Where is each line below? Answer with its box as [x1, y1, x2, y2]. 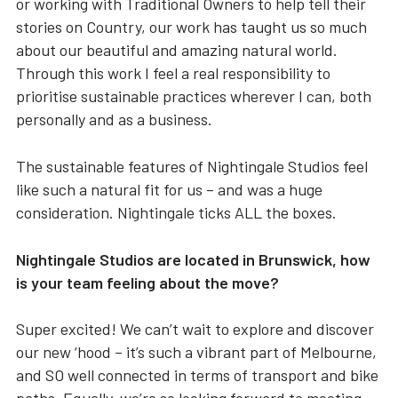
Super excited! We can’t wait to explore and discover [15, 319, 374, 338]
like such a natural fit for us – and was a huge [15, 179, 322, 199]
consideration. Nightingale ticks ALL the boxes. [15, 203, 340, 222]
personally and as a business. [15, 109, 216, 129]
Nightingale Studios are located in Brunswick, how [15, 250, 370, 269]
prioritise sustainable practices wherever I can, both [15, 86, 371, 106]
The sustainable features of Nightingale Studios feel [15, 156, 368, 176]
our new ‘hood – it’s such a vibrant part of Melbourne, [15, 342, 377, 362]
